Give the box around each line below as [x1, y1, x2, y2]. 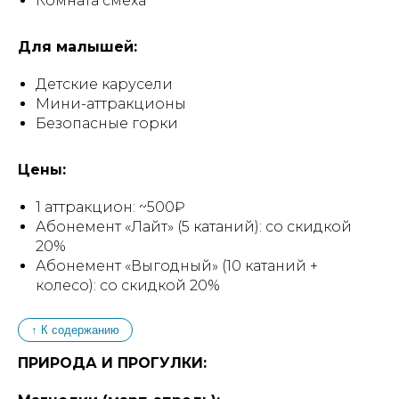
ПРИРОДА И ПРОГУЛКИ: [18, 354, 207, 371]
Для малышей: [18, 38, 137, 55]
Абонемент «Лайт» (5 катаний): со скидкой [36, 218, 352, 235]
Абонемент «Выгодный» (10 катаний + [36, 257, 318, 274]
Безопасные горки [36, 115, 178, 132]
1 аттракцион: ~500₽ [36, 199, 185, 216]
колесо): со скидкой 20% [36, 277, 220, 294]
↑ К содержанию [31, 323, 119, 337]
